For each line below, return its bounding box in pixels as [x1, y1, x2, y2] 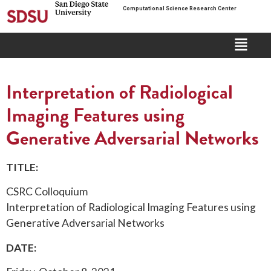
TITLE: [6, 160, 38, 174]
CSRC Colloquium [6, 185, 88, 198]
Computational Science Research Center [122, 5, 237, 11]
